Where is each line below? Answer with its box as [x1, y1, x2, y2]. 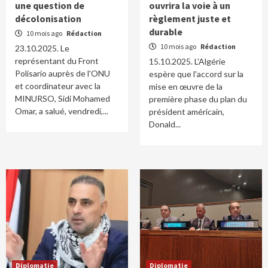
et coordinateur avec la [15, 81, 100, 91]
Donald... [149, 119, 181, 129]
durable [149, 26, 182, 38]
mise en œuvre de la [149, 81, 223, 92]
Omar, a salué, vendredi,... [15, 106, 108, 116]
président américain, [149, 106, 224, 117]
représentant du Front [15, 56, 99, 66]
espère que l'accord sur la [149, 69, 243, 79]
